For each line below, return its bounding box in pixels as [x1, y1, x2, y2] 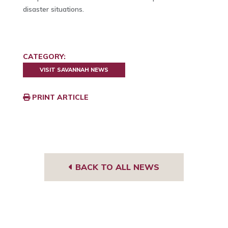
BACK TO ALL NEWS [72, 161, 159, 172]
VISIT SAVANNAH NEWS [39, 66, 108, 73]
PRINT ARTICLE [30, 92, 89, 102]
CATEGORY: [22, 52, 66, 62]
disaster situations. [22, 5, 84, 14]
